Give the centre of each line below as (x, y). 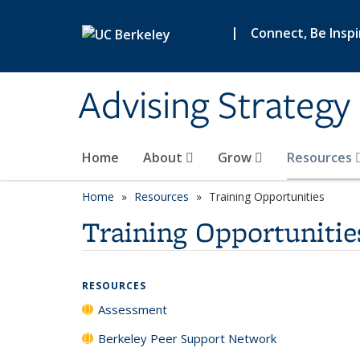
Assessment (133, 309)
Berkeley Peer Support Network (187, 338)
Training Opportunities (267, 196)
